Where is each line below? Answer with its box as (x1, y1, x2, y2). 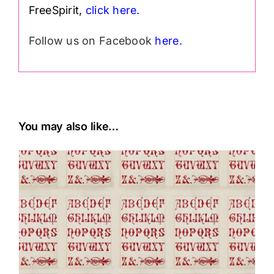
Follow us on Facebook (28, 34, 155, 47)
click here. (85, 3, 140, 17)
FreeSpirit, (28, 3, 83, 17)
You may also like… (18, 120, 119, 133)
